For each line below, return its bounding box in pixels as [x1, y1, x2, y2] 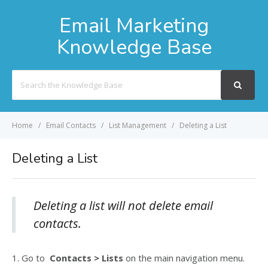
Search [11, 71, 37, 82]
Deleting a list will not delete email [33, 197, 213, 214]
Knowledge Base [56, 33, 212, 61]
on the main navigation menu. [123, 252, 245, 264]
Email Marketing [59, 12, 209, 39]
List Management [109, 120, 166, 130]
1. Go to [12, 252, 50, 264]
